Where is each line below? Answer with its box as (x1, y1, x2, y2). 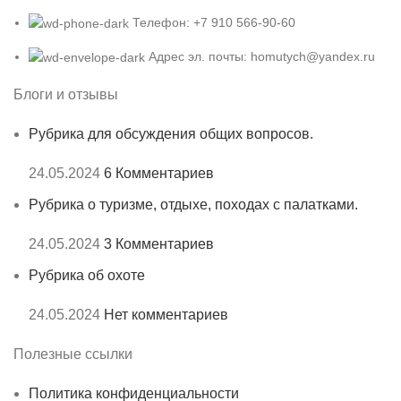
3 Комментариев (104, 236, 214, 252)
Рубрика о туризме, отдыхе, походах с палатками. (29, 197, 358, 213)
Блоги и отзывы (13, 87, 118, 103)
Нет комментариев (104, 307, 228, 323)
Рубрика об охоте (29, 268, 145, 284)
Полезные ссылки (13, 346, 132, 363)
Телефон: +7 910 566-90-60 (132, 14, 295, 30)
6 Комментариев (104, 166, 214, 182)
